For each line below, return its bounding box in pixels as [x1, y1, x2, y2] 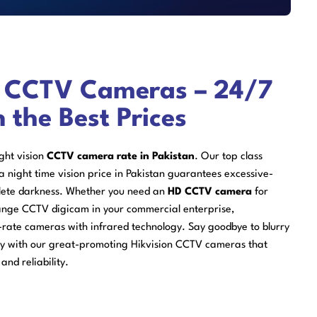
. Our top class [195, 151, 263, 162]
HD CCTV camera [168, 186, 255, 197]
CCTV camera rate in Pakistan [47, 151, 195, 162]
